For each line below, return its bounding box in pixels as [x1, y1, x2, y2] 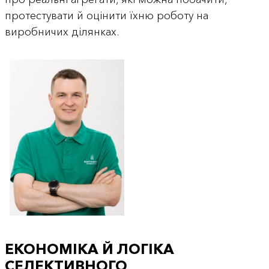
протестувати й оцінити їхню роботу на [4, 9, 208, 23]
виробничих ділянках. [4, 25, 119, 39]
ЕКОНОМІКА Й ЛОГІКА [4, 240, 174, 258]
